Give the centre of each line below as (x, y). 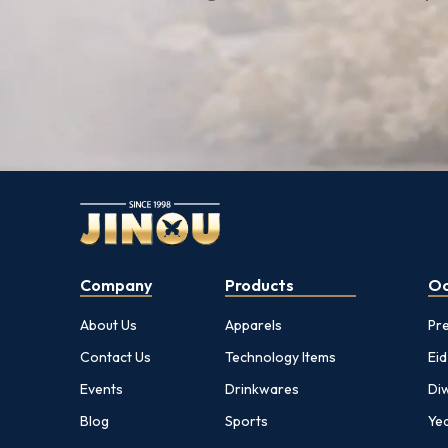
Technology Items (280, 356)
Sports (246, 420)
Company (116, 284)
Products (259, 284)
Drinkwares (261, 388)
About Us (108, 324)
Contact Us (115, 356)
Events (101, 388)
